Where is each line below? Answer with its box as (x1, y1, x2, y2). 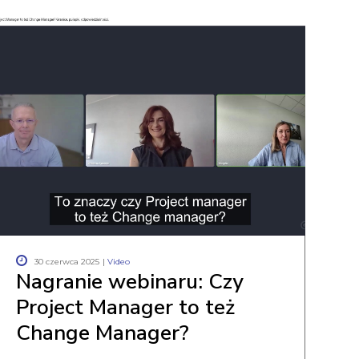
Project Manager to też (15, 293, 235, 321)
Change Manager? (15, 319, 189, 347)
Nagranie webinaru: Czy (15, 268, 244, 296)
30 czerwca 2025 (34, 256, 99, 267)
